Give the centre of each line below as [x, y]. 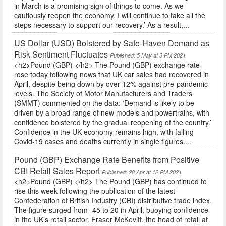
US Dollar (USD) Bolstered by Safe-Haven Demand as [112, 43]
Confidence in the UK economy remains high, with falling [104, 132]
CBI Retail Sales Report [57, 171]
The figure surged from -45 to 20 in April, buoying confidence [111, 210]
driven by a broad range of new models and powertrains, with [112, 113]
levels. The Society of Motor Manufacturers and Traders [103, 94]
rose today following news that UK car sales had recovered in [111, 74]
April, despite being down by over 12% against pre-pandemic [111, 84]
